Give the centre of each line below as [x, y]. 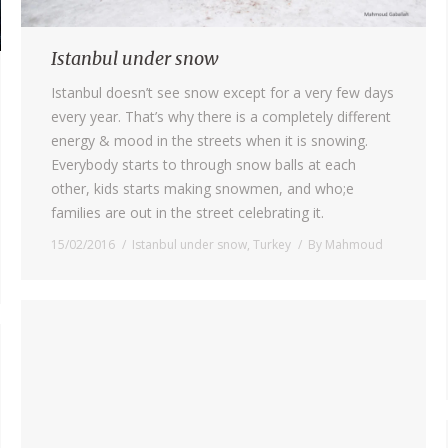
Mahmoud [354, 244]
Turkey [272, 244]
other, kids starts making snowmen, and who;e [202, 188]
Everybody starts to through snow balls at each [203, 164]
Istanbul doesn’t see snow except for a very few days [222, 92]
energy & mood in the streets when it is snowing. [209, 140]
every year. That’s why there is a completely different [221, 116]
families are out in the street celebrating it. [187, 212]
